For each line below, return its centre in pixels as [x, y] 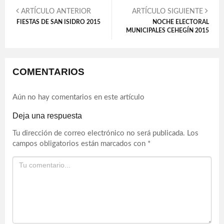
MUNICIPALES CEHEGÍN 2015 [167, 31]
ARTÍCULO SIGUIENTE [168, 12]
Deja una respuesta [47, 115]
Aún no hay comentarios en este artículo [78, 97]
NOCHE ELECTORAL [181, 22]
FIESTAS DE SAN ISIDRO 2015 [58, 22]
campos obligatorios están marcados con [80, 144]
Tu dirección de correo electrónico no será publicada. [99, 133]
